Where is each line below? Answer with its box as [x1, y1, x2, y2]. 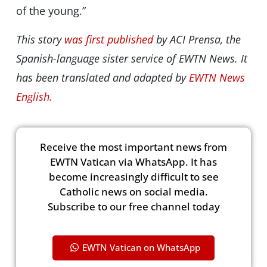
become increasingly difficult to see [48, 169, 219, 184]
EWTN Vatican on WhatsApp [82, 241, 200, 254]
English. [15, 89, 52, 104]
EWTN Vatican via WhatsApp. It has [50, 154, 217, 169]
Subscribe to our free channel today [47, 199, 220, 213]
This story [15, 32, 64, 47]
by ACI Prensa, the [156, 32, 241, 47]
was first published [64, 32, 156, 47]
